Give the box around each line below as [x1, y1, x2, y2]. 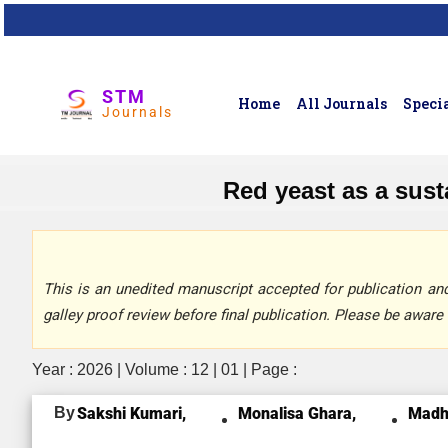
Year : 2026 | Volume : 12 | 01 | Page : [32, 361, 297, 378]
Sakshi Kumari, [77, 404, 186, 423]
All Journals [296, 94, 388, 113]
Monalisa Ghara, [238, 404, 356, 423]
